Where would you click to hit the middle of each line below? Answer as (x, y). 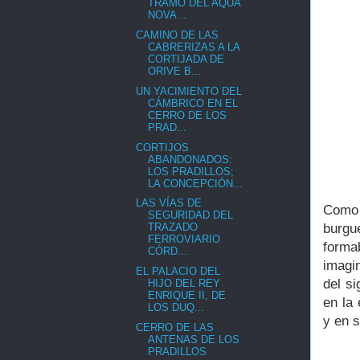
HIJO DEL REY (184, 284)
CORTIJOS (163, 147)
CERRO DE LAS (175, 327)
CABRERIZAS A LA (194, 47)
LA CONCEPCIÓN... (196, 183)
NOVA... (168, 15)
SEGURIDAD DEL (191, 215)
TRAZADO (173, 227)
